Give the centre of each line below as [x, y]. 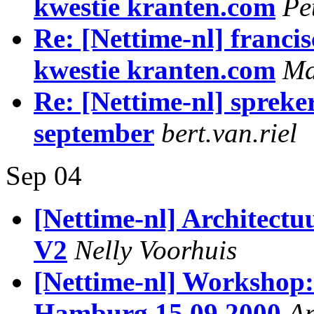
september [94, 133]
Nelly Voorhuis [156, 250]
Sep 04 [44, 176]
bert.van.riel [229, 133]
